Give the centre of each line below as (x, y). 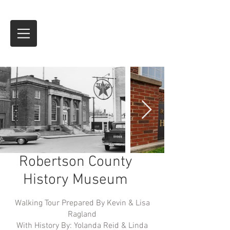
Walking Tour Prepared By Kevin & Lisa (82, 203)
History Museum (75, 180)
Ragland (82, 215)
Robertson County (75, 162)
